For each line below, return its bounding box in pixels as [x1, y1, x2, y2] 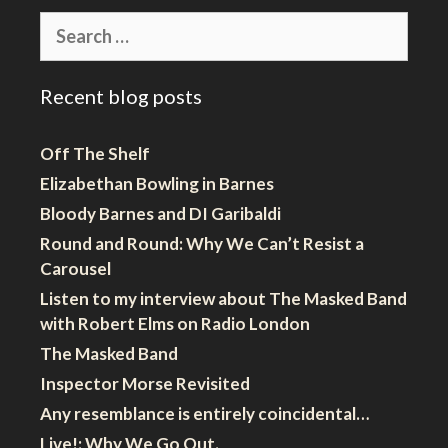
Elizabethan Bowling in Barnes [40, 173, 274, 194]
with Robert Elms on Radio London [40, 313, 310, 334]
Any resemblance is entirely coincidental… [40, 403, 369, 424]
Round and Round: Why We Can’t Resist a [40, 233, 364, 254]
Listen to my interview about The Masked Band [40, 288, 407, 309]
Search [39, 13, 94, 34]
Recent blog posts [40, 84, 202, 108]
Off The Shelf [40, 143, 150, 164]
